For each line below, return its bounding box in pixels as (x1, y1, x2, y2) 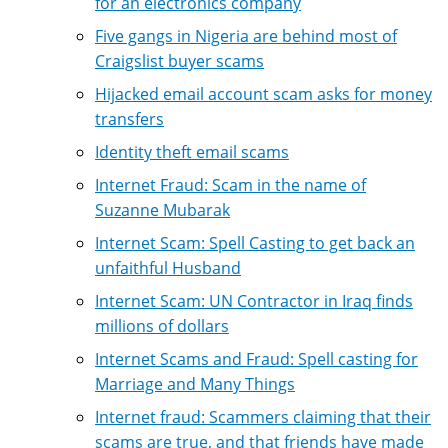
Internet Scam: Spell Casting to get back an (95, 231, 415, 254)
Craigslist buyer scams (95, 49, 264, 72)
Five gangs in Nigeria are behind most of (95, 24, 397, 47)
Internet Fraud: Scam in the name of (95, 173, 366, 196)
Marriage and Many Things (95, 372, 295, 395)
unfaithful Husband (95, 256, 241, 279)
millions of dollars (95, 314, 229, 337)
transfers (95, 107, 164, 130)
